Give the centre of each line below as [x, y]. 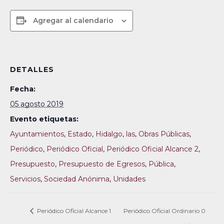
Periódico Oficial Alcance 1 [73, 210]
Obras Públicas [164, 134]
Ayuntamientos [37, 134]
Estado [80, 134]
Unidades [129, 179]
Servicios [25, 179]
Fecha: [23, 89]
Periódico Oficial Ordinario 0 [164, 210]
